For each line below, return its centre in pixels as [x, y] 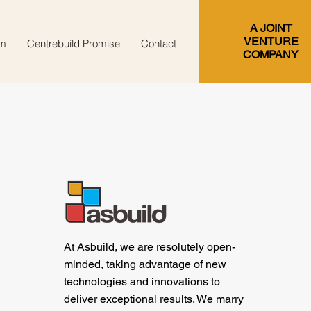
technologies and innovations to [142, 281]
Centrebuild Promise [73, 43]
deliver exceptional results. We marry [154, 299]
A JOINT [271, 28]
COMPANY [271, 54]
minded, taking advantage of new [145, 264]
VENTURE [271, 41]
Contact [158, 43]
